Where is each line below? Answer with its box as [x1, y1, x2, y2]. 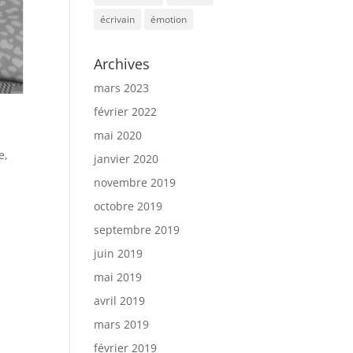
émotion [150, 13, 188, 26]
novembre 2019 [94, 175, 176, 190]
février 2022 [94, 104, 158, 119]
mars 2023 [94, 80, 150, 95]
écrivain [100, 13, 136, 26]
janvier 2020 [94, 151, 159, 166]
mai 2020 [94, 128, 143, 143]
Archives [94, 54, 150, 73]
